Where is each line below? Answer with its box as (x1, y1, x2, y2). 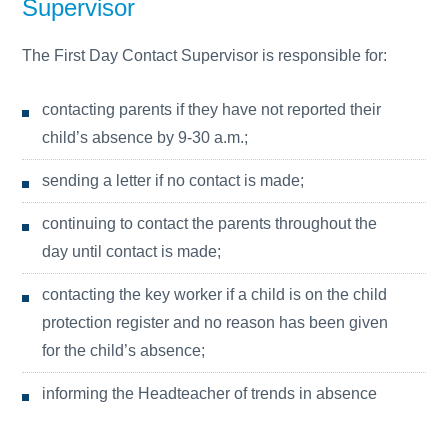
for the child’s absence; (42, 342, 206, 359)
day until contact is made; (42, 243, 222, 260)
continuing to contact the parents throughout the (42, 215, 378, 232)
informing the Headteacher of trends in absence (42, 385, 378, 402)
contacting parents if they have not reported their (42, 101, 382, 118)
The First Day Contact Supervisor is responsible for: (22, 47, 388, 64)
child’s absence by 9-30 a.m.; (42, 129, 249, 146)
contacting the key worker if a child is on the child (42, 286, 388, 303)
